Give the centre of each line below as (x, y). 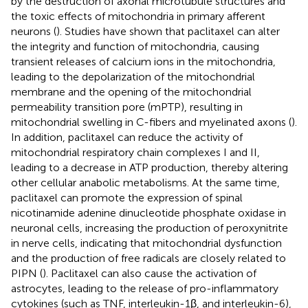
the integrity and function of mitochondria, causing (135, 46)
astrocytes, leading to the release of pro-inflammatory (145, 288)
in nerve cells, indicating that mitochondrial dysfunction (146, 243)
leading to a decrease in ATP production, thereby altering (150, 167)
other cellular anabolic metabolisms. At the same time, (145, 182)
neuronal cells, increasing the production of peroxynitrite (150, 228)
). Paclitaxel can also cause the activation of (150, 273)
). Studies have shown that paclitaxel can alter (168, 31)
